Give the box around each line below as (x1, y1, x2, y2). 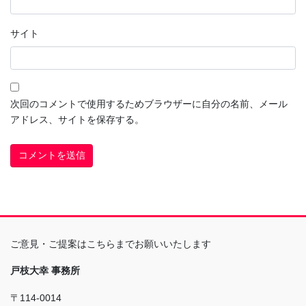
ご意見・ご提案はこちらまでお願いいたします (10, 238, 211, 249)
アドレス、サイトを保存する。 (10, 114, 144, 126)
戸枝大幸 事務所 (10, 265, 80, 277)
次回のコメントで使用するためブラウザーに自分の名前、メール (10, 98, 288, 110)
